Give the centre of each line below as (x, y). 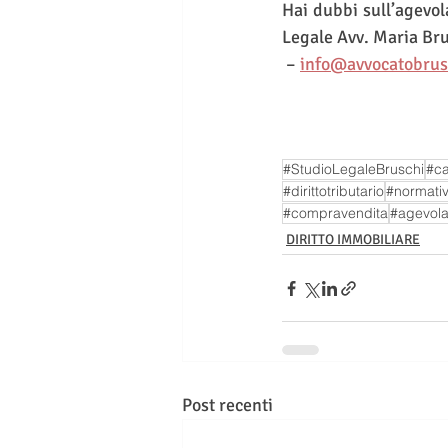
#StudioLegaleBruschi (353, 169)
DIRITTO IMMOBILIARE (353, 239)
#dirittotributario (333, 191)
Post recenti (227, 405)
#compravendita (335, 213)
